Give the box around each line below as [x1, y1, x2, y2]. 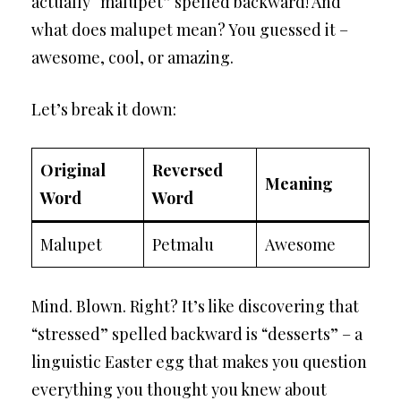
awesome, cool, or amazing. [31, 47, 234, 68]
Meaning [265, 173, 333, 194]
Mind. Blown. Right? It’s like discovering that [31, 295, 359, 317]
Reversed [152, 159, 223, 181]
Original [40, 159, 106, 181]
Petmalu [152, 234, 214, 255]
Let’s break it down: [31, 98, 176, 120]
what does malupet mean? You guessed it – [31, 19, 348, 40]
